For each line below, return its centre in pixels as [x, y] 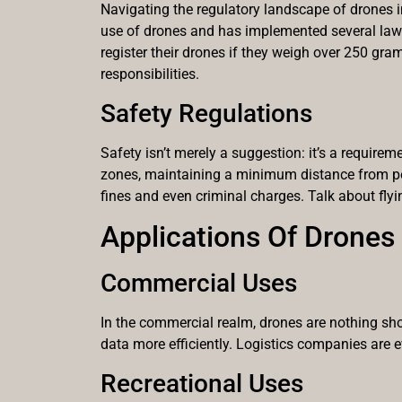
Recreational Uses [202, 383]
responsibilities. [150, 74]
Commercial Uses [199, 284]
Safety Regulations [206, 113]
